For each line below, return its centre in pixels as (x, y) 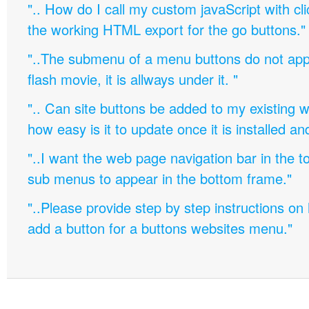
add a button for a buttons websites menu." (160, 228)
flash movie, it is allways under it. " (133, 79)
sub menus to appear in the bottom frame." (160, 178)
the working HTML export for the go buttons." (167, 29)
